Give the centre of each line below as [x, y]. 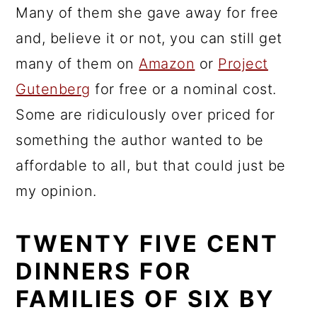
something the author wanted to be [140, 140]
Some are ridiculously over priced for [145, 115]
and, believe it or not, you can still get [149, 38]
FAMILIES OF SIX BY [146, 299]
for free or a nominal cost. [183, 89]
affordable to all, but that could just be [151, 166]
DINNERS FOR [104, 271]
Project [243, 64]
